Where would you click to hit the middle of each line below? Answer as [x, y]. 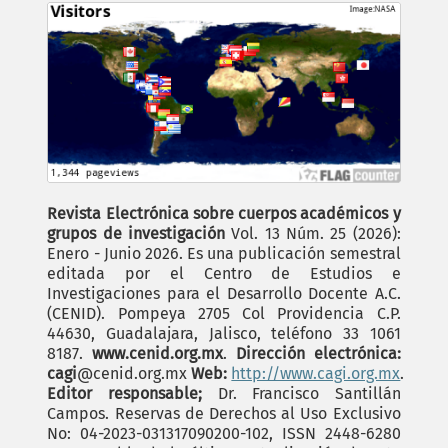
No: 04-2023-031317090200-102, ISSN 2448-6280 [224, 434]
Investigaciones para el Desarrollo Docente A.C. [224, 294]
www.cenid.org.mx [158, 354]
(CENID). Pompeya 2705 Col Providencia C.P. [224, 314]
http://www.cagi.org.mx [316, 374]
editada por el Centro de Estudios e [224, 274]
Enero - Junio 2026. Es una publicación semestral [224, 254]
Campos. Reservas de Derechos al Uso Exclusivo [224, 414]
